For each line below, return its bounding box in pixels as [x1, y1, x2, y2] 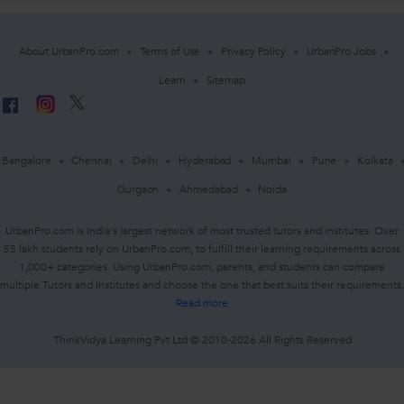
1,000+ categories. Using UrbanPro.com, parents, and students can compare [19, 260, 385, 275]
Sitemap [206, 73, 245, 88]
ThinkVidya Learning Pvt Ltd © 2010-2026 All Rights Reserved [52, 333, 352, 348]
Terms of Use [139, 44, 201, 60]
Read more [176, 296, 228, 311]
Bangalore [2, 153, 51, 169]
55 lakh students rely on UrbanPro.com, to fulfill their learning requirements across [4, 242, 400, 257]
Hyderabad [179, 153, 232, 169]
